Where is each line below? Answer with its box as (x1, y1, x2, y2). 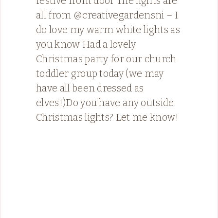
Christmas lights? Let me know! (36, 111, 179, 123)
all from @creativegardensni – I (36, 9, 178, 21)
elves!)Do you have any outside (36, 96, 174, 109)
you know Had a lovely (36, 38, 136, 50)
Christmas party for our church (36, 53, 177, 65)
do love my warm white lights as (36, 23, 180, 36)
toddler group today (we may (36, 67, 164, 79)
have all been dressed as (36, 82, 144, 94)
